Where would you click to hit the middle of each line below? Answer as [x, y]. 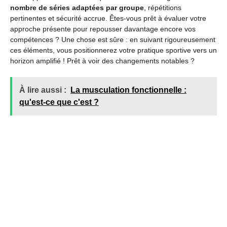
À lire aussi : [43, 90]
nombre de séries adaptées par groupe [77, 7]
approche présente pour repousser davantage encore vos [103, 29]
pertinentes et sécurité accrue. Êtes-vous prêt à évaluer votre [108, 18]
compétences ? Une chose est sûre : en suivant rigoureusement [113, 39]
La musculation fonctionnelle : [128, 90]
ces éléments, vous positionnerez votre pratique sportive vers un [113, 50]
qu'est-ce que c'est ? [59, 102]
